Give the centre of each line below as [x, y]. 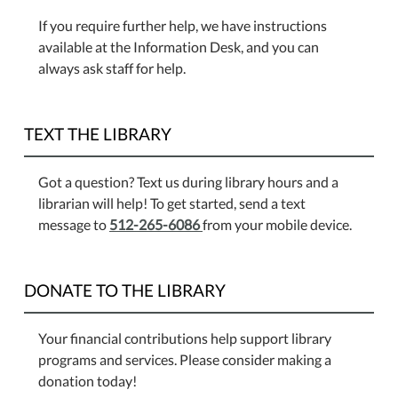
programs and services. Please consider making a [185, 359]
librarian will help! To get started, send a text [172, 203]
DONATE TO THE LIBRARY [125, 290]
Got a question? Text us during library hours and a [188, 181]
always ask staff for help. [112, 68]
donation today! [88, 380]
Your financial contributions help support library [185, 338]
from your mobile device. [277, 224]
